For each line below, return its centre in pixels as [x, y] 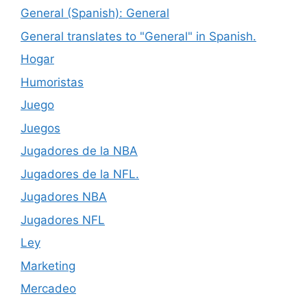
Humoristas [52, 82]
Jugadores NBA [64, 197]
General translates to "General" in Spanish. [138, 36]
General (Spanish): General [95, 13]
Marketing [48, 266]
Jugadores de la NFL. [80, 174]
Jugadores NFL [63, 220]
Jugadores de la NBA [79, 151]
